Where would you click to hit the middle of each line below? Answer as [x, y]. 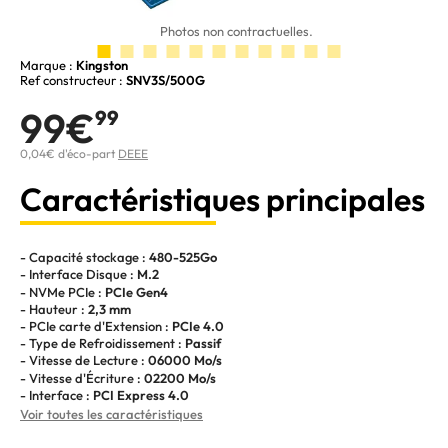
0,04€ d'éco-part [69, 154]
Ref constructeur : [73, 80]
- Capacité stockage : [84, 257]
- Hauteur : [54, 308]
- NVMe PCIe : [62, 291]
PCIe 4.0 [198, 325]
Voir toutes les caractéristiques [111, 413]
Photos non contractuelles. [237, 31]
